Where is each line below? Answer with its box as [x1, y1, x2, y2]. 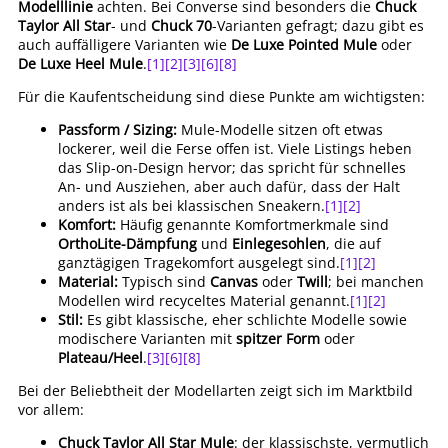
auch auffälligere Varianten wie [18, 35, 231, 54]
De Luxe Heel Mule [18, 54, 143, 73]
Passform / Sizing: [58, 120, 177, 139]
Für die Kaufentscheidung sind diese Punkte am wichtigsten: [18, 87, 425, 106]
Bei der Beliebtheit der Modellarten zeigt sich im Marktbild [18, 381, 413, 400]
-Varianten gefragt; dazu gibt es [212, 16, 424, 35]
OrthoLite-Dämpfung [58, 234, 197, 253]
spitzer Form [236, 329, 320, 348]
